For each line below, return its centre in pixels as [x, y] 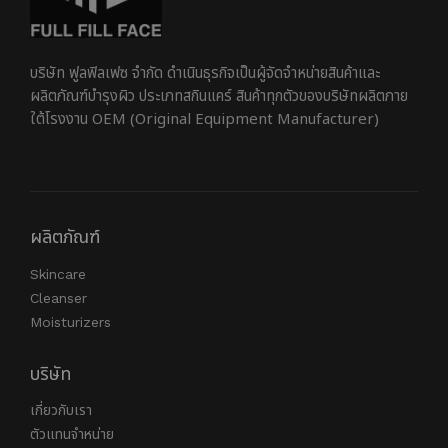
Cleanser [58, 298]
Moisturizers [70, 322]
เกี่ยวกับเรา [61, 410]
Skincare [58, 274]
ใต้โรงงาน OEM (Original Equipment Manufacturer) [204, 119]
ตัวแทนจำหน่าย [72, 434]
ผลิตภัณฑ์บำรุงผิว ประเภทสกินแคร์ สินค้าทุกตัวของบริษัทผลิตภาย [219, 96]
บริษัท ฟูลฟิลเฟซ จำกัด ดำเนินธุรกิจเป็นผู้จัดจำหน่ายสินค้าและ [205, 73]
